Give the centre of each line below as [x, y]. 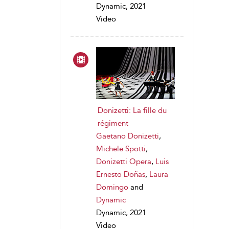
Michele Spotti [121, 148]
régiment [113, 123]
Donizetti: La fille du [132, 110]
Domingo [112, 187]
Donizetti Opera [124, 161]
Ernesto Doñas [121, 174]
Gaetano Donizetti [128, 136]
